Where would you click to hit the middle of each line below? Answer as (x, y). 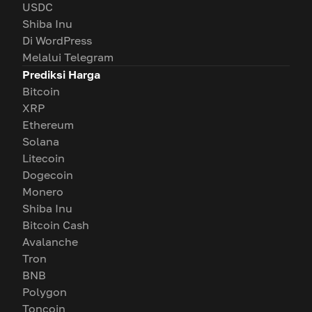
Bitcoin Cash (56, 225)
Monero (43, 192)
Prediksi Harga (61, 75)
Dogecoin (48, 175)
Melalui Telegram (68, 57)
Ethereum (48, 125)
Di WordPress (57, 40)
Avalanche (50, 242)
